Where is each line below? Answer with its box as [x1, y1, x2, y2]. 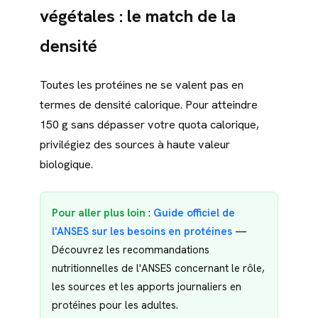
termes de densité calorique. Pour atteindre [40, 97, 258, 113]
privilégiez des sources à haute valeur [40, 137, 230, 153]
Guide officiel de [153, 206, 235, 221]
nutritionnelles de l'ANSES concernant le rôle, [52, 261, 265, 276]
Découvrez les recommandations [52, 243, 209, 258]
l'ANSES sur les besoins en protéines [52, 224, 232, 239]
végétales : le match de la [40, 5, 236, 28]
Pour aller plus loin [52, 206, 146, 221]
